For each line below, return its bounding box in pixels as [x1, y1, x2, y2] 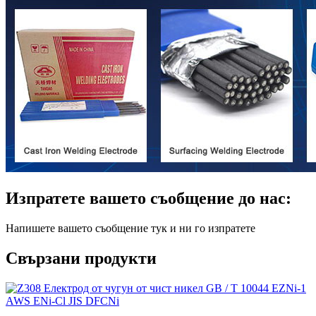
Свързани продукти [6, 249, 157, 268]
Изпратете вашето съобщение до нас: [6, 189, 291, 208]
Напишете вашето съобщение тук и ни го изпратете [6, 222, 255, 235]
